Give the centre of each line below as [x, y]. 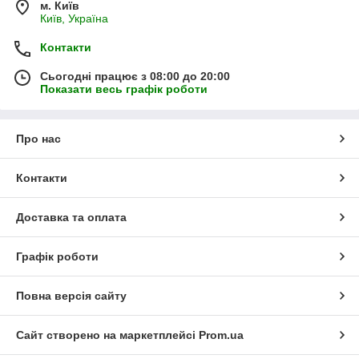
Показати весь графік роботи [124, 89]
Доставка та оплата [71, 217]
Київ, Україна [74, 18]
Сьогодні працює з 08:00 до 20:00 [135, 76]
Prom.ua [221, 335]
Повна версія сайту [71, 295]
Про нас [38, 138]
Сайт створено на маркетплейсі [107, 335]
